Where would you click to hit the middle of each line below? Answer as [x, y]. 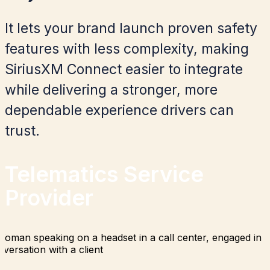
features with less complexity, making [127, 49]
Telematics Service [104, 174]
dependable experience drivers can [119, 111]
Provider [49, 198]
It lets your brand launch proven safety [131, 29]
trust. [22, 131]
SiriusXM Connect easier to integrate [124, 70]
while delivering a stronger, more [111, 90]
